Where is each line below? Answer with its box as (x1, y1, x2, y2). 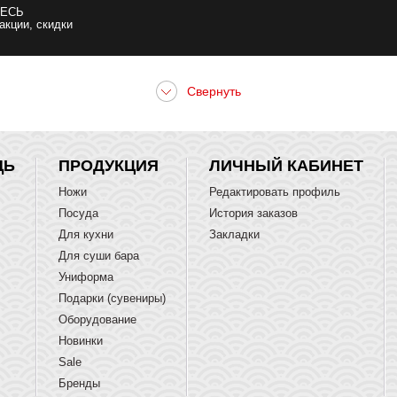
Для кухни (58, 228, 113, 241)
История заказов (209, 206, 298, 220)
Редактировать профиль (209, 185, 340, 198)
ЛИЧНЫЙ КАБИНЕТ (209, 157, 363, 175)
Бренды (58, 377, 100, 390)
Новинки (58, 334, 103, 347)
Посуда (58, 206, 98, 220)
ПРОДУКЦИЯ (58, 157, 159, 175)
